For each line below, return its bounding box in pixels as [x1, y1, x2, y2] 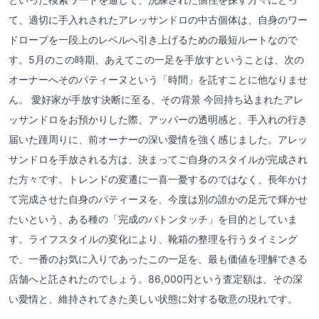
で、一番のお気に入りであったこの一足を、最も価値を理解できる [9, 252, 308, 265]
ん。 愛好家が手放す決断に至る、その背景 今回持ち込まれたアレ [9, 93, 303, 105]
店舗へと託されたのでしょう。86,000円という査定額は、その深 [9, 272, 303, 285]
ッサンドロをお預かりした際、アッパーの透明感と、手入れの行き [9, 113, 308, 125]
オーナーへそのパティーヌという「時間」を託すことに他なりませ [9, 73, 308, 85]
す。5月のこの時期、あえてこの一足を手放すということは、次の [9, 53, 304, 66]
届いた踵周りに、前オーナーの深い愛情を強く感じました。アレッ [9, 132, 308, 145]
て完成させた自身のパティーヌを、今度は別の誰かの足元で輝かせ [9, 192, 308, 205]
